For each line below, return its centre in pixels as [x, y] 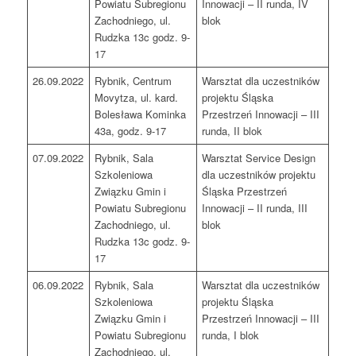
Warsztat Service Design [259, 158]
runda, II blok [232, 131]
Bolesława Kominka [141, 114]
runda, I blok [231, 335]
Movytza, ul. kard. [137, 98]
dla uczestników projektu [259, 175]
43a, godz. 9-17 [131, 131]
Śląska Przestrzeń [245, 192]
